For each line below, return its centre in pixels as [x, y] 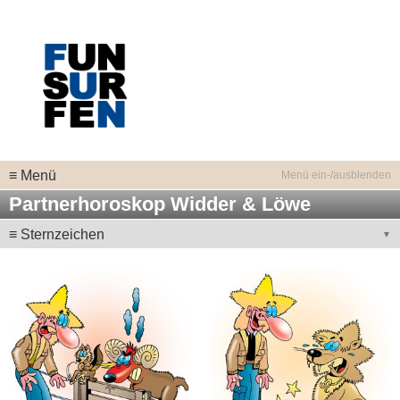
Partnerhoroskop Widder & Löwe [160, 204]
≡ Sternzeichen [57, 234]
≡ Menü [33, 175]
